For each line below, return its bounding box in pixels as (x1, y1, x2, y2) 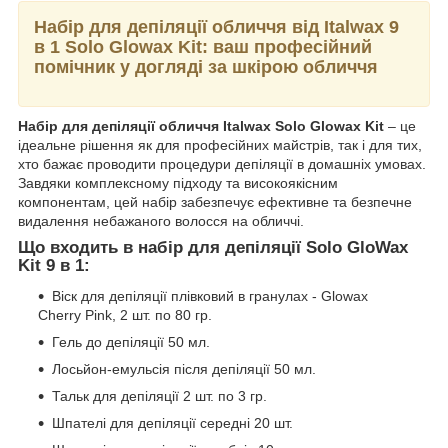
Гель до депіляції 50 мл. (52, 334, 210, 351)
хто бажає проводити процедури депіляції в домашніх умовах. (18, 156, 426, 173)
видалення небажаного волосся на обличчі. (18, 213, 304, 230)
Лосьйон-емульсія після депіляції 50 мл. (52, 361, 316, 378)
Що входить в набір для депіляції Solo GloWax (18, 238, 408, 258)
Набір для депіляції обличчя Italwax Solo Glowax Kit (18, 118, 384, 135)
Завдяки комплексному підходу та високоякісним (18, 175, 338, 192)
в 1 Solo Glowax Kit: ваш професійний (34, 36, 372, 57)
